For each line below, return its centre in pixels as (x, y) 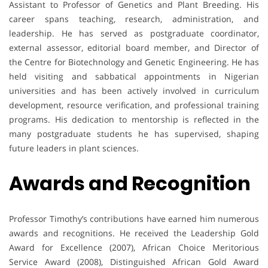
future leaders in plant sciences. (74, 148)
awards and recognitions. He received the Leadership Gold (134, 233)
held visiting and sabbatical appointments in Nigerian (134, 76)
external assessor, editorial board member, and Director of (134, 47)
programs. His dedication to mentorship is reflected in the (134, 119)
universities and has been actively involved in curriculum (134, 90)
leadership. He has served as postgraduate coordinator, (134, 33)
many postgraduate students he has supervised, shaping (134, 133)
